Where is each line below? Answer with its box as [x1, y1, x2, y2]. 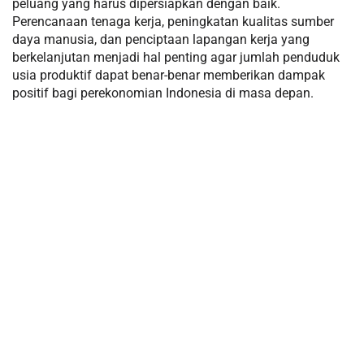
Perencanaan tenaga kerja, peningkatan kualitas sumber [12, 13, 334, 29]
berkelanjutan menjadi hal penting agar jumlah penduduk [12, 49, 340, 65]
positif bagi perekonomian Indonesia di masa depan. [12, 84, 314, 101]
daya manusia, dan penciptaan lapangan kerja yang [12, 31, 310, 47]
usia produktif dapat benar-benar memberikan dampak [12, 67, 325, 83]
